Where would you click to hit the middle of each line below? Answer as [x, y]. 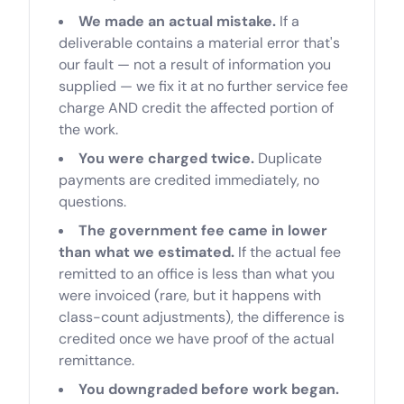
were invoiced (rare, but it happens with [190, 295]
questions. [92, 202]
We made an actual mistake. [177, 21]
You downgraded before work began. [209, 389]
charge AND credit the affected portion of [196, 108]
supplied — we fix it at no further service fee [203, 86]
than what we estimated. [147, 252]
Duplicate [288, 158]
